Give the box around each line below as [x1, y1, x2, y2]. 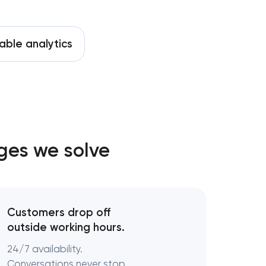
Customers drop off [7, 206, 110, 219]
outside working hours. [7, 221, 125, 234]
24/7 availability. [7, 243, 83, 255]
